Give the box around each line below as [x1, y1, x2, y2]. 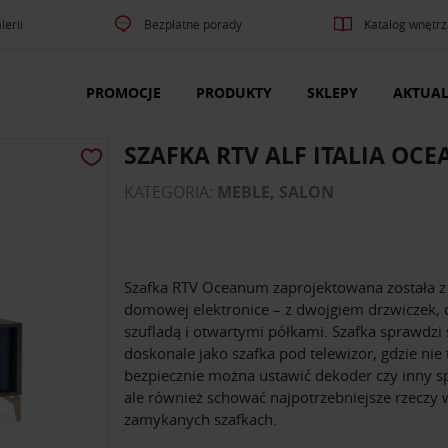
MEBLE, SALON [217, 181, 334, 204]
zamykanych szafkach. [124, 409, 277, 430]
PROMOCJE [86, 83, 161, 103]
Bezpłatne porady [144, 16, 243, 32]
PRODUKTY [196, 83, 272, 103]
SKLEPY [307, 83, 358, 103]
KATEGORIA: [124, 181, 217, 204]
